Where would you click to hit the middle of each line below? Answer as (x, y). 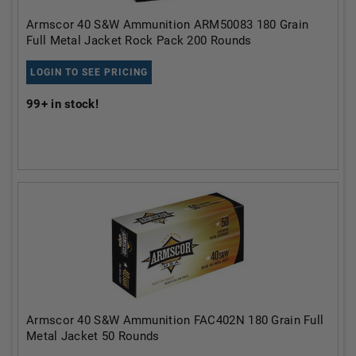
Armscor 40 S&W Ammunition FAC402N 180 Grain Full (175, 320)
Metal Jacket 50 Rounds (93, 336)
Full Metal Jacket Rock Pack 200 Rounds (139, 40)
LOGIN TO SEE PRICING (89, 72)
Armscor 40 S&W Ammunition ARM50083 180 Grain (168, 24)
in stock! (73, 104)
